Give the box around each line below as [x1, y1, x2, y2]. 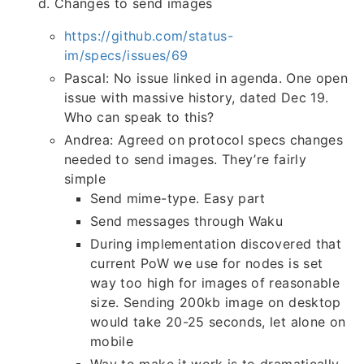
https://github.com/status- [64, 28, 234, 45]
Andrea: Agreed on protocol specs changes [64, 132, 344, 149]
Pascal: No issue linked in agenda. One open [64, 70, 349, 87]
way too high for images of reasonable [90, 275, 340, 292]
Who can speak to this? [64, 109, 214, 126]
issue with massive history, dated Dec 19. [64, 89, 329, 106]
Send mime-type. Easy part [90, 190, 266, 207]
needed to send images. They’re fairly [64, 151, 306, 168]
